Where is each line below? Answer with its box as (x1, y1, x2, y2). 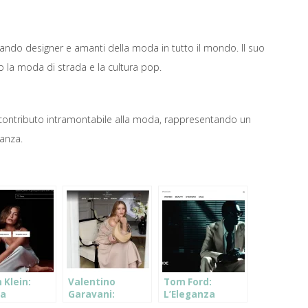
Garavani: (68, 288, 115, 300)
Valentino (68, 276, 115, 288)
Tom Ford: (164, 276, 212, 288)
